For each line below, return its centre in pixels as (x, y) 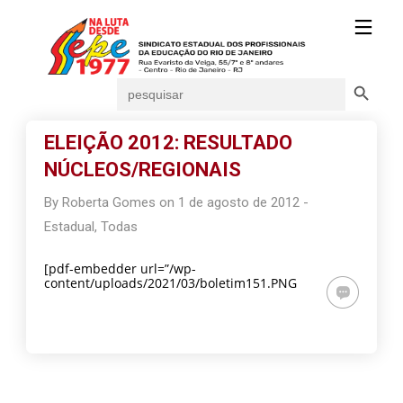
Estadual (70, 227)
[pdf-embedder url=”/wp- (121, 269)
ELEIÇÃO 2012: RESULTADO (169, 143)
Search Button (365, 77)
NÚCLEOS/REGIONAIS (143, 170)
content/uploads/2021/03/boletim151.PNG (171, 283)
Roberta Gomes (109, 202)
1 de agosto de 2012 (239, 202)
